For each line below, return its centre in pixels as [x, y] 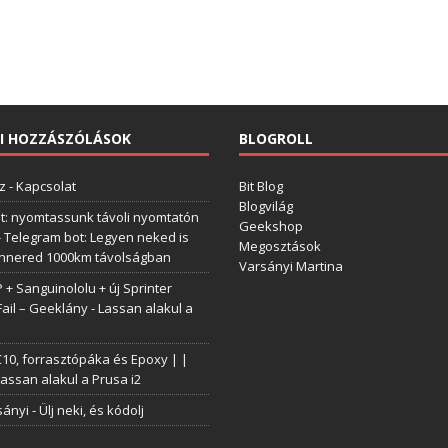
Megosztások [280, 246]
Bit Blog [261, 186]
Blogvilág [266, 206]
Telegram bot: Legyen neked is [96, 237]
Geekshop [271, 226]
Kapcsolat [45, 186]
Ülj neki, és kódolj [91, 410]
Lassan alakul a [145, 308]
